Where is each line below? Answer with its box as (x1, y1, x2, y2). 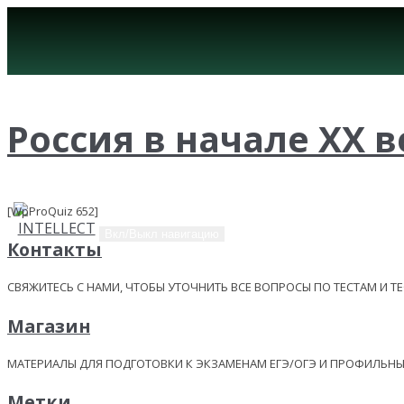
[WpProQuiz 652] (7, 203, 98, 219)
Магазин (7, 313, 90, 338)
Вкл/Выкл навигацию (105, 227, 219, 241)
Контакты (7, 237, 102, 262)
